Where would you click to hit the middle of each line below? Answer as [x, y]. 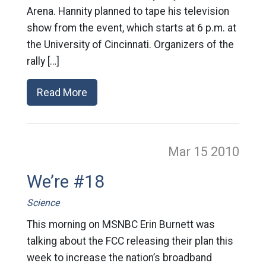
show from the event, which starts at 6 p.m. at [131, 28]
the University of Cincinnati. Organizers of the [130, 44]
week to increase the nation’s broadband [119, 257]
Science [43, 202]
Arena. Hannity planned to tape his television [128, 11]
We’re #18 [65, 181]
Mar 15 [190, 151]
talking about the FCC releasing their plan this [130, 241]
